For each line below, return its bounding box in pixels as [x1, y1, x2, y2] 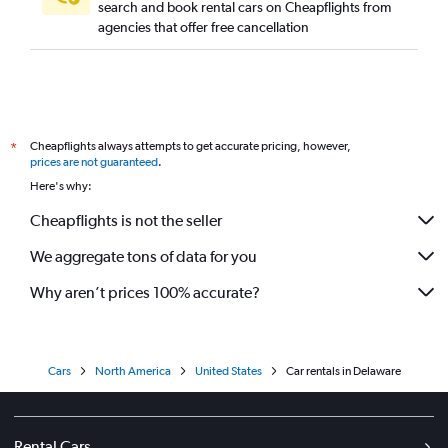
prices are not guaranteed [30, 155, 158, 169]
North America [94, 364, 171, 378]
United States [194, 364, 262, 378]
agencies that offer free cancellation [98, 19, 309, 35]
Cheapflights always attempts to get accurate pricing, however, [30, 139, 351, 153]
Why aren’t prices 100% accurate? [30, 282, 260, 302]
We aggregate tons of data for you [30, 246, 257, 266]
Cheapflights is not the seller [30, 210, 222, 230]
